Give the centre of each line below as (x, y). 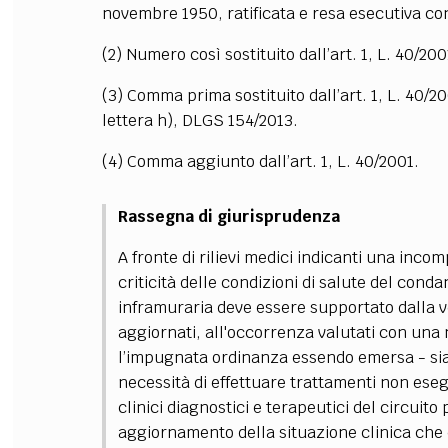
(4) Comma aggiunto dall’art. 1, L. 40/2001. (260, 161)
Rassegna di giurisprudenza (228, 216)
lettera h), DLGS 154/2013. (199, 120)
